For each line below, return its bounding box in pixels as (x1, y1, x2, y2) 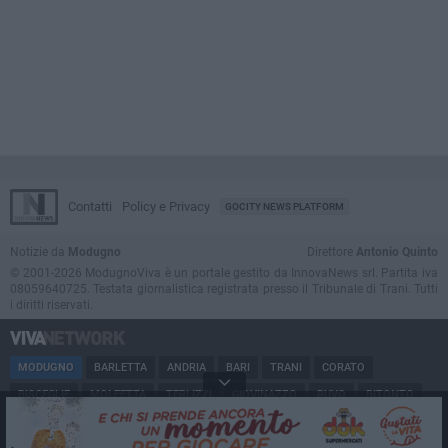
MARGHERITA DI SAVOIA (236, 415, 359, 429)
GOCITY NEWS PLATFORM (225, 201, 344, 213)
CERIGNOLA (157, 415, 216, 429)
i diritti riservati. (10, 298, 93, 313)
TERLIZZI (166, 388, 212, 402)
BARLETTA (94, 361, 147, 375)
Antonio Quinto (356, 245, 438, 260)
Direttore (307, 245, 356, 260)
